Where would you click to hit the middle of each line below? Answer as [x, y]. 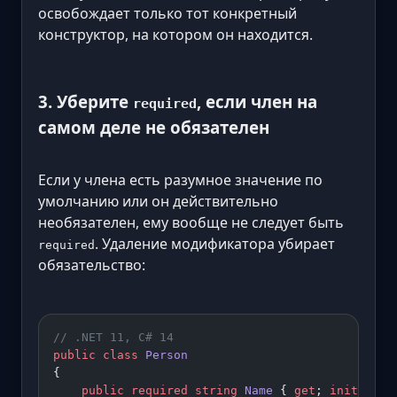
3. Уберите [86, 101]
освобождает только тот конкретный [167, 14]
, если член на [257, 101]
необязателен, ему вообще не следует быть [191, 222]
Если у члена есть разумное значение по [180, 179]
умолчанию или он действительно [158, 201]
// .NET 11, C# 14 [113, 337]
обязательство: [92, 265]
